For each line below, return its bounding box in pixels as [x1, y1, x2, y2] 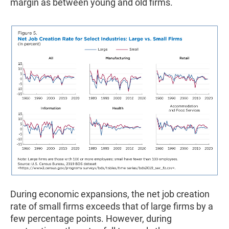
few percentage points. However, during [10, 213, 172, 224]
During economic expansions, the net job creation [10, 188, 210, 199]
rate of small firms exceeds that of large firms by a [10, 200, 213, 212]
